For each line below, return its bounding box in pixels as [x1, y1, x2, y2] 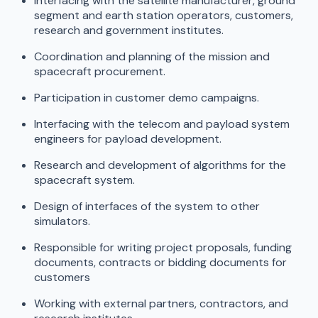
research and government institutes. [34, 23, 224, 38]
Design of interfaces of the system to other [34, 199, 260, 214]
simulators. [34, 214, 90, 229]
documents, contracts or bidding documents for [34, 255, 287, 270]
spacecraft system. [34, 172, 135, 188]
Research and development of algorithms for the [34, 158, 286, 173]
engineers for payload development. [34, 131, 221, 147]
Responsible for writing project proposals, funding [34, 240, 292, 256]
